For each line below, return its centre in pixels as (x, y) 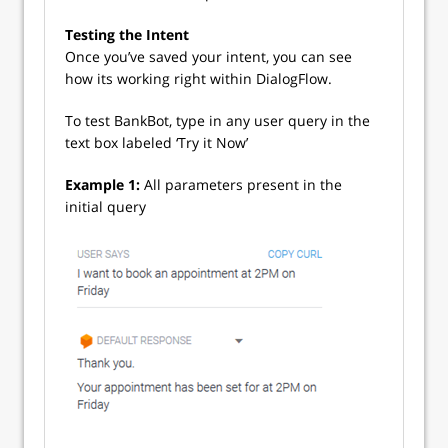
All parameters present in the (241, 184)
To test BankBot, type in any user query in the (217, 120)
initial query (105, 206)
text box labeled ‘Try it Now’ (156, 142)
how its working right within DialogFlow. (198, 78)
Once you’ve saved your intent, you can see (208, 56)
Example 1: (102, 184)
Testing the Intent (127, 34)
